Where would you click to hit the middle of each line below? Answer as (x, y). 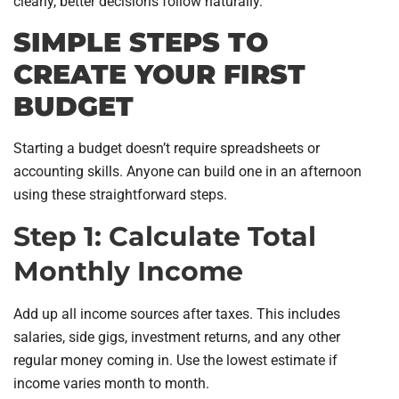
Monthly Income (128, 272)
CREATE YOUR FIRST (159, 74)
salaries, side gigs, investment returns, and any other (177, 338)
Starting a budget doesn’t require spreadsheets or (167, 148)
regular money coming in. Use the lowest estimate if (175, 361)
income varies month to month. (111, 384)
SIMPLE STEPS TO (141, 42)
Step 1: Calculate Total (165, 237)
